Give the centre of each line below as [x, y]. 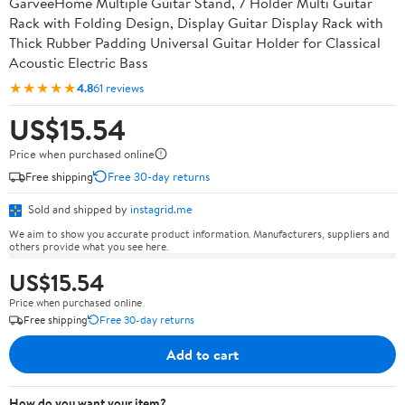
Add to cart [202, 354]
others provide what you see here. [89, 246]
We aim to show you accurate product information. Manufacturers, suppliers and [199, 233]
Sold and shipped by [78, 209]
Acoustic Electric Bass [79, 62]
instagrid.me [161, 209]
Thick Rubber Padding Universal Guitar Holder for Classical [195, 42]
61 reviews [118, 87]
